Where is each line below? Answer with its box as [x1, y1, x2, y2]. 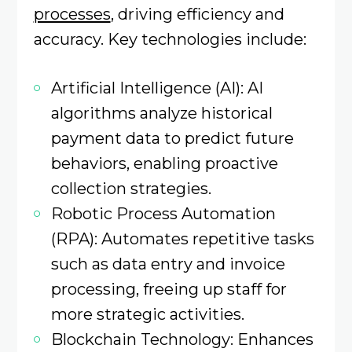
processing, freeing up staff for [50, 278, 287, 299]
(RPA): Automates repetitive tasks [50, 228, 314, 248]
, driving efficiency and [110, 3, 284, 24]
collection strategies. [50, 178, 211, 198]
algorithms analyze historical [50, 102, 273, 123]
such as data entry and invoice [50, 253, 285, 273]
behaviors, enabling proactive [50, 152, 278, 173]
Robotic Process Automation [50, 203, 276, 223]
